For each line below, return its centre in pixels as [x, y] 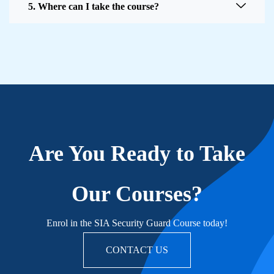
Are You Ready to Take [137, 154]
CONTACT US [137, 250]
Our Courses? [137, 194]
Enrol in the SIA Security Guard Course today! [137, 223]
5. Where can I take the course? [94, 7]
